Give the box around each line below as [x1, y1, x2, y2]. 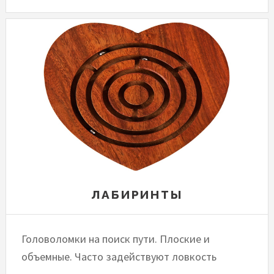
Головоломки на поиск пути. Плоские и [21, 232, 210, 246]
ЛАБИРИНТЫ [91, 188, 183, 202]
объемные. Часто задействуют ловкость [21, 250, 217, 264]
